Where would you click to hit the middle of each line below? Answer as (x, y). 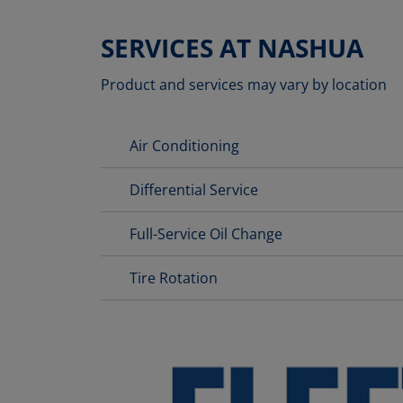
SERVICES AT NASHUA (232, 48)
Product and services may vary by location (244, 85)
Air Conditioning (184, 146)
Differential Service (194, 190)
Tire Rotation (174, 278)
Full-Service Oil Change (206, 234)
